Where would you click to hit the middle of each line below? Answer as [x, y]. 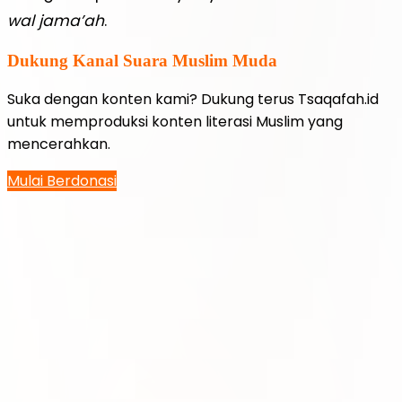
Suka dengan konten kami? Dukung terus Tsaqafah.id [193, 100]
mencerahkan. [59, 144]
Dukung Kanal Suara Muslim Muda [142, 61]
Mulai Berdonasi [62, 181]
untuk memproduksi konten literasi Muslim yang [175, 122]
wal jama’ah [56, 20]
